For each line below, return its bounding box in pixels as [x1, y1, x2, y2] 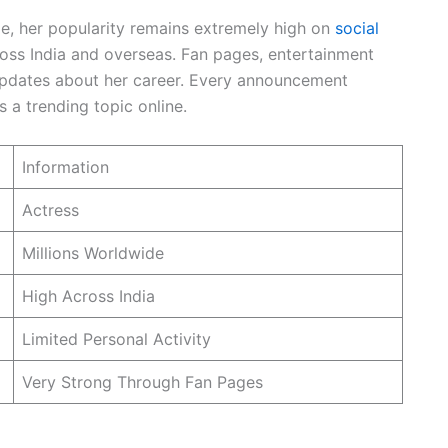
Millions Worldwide [22, 242, 164, 263]
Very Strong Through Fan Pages [22, 371, 263, 392]
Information [22, 156, 109, 177]
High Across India [22, 285, 155, 306]
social [335, 18, 379, 39]
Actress [22, 199, 79, 220]
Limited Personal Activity [22, 328, 211, 349]
